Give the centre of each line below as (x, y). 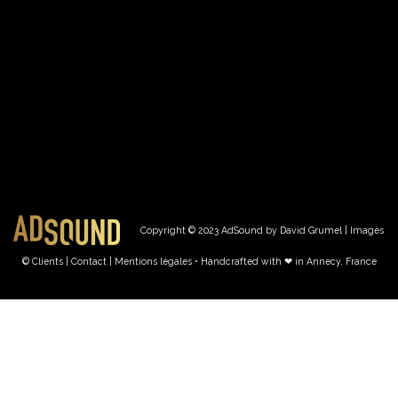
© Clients (44, 261)
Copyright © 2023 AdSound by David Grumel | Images (262, 230)
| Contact (86, 261)
